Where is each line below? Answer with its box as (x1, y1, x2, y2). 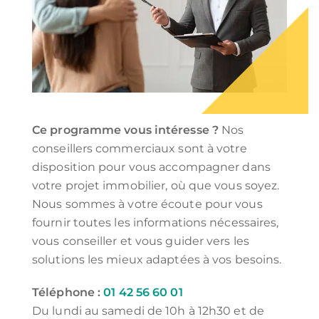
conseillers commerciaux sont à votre (32, 141, 247, 155)
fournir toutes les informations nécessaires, (32, 215, 279, 229)
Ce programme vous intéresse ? (32, 122, 219, 137)
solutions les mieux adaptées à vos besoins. (32, 252, 282, 266)
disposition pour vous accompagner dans (32, 159, 271, 174)
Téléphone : (32, 285, 104, 299)
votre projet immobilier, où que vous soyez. (32, 178, 280, 192)
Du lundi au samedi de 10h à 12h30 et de (32, 303, 264, 318)
